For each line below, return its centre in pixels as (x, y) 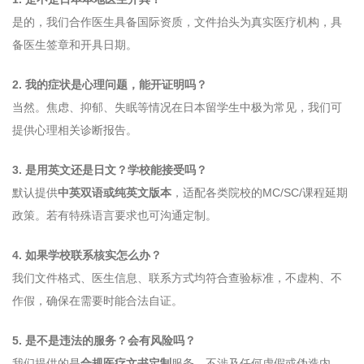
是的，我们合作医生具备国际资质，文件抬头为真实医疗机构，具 (177, 22)
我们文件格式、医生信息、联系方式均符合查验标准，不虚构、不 (177, 277)
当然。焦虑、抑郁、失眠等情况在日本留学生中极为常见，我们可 (177, 107)
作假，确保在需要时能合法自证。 (97, 300)
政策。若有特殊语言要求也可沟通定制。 (115, 215)
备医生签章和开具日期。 (75, 44)
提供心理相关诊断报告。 (75, 130)
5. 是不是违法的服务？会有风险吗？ (104, 340)
